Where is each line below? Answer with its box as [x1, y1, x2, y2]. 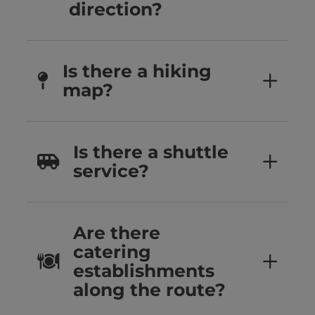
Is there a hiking [63, 60, 212, 82]
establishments [73, 260, 214, 282]
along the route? [73, 279, 226, 301]
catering [73, 241, 151, 263]
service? [73, 160, 149, 182]
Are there [73, 222, 160, 244]
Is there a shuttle [73, 141, 229, 163]
